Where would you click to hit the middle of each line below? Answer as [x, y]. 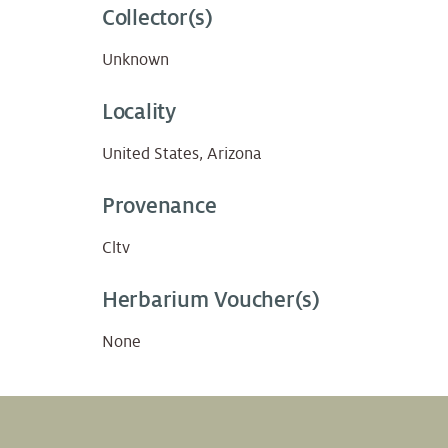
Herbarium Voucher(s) [211, 300]
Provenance [159, 206]
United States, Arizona [181, 154]
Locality [139, 112]
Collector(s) [157, 18]
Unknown [135, 60]
